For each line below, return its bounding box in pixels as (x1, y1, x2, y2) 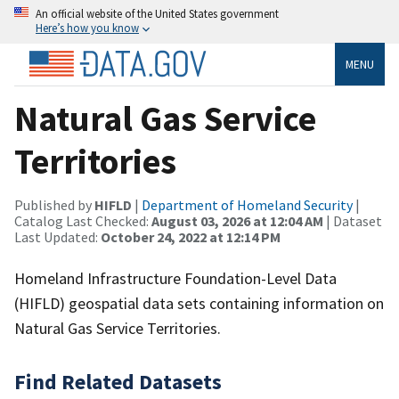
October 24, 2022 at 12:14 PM (101, 227, 281, 246)
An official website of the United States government (36, 6, 279, 20)
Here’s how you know (36, 20, 139, 35)
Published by (14, 195, 94, 214)
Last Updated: (14, 227, 101, 246)
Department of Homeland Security (142, 195, 353, 214)
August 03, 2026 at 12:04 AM (151, 211, 323, 230)
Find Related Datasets (14, 367, 222, 395)
